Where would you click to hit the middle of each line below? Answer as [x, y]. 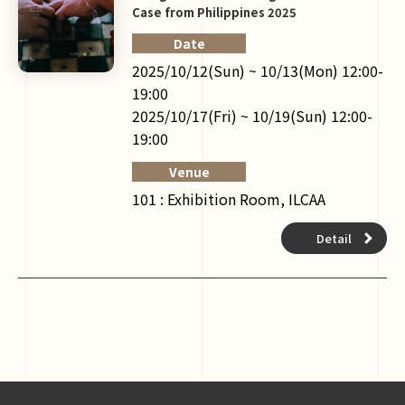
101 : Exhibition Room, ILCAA [229, 198]
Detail [334, 238]
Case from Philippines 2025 [214, 12]
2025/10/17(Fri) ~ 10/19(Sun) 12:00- [252, 115]
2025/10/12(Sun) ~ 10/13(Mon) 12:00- [258, 70]
